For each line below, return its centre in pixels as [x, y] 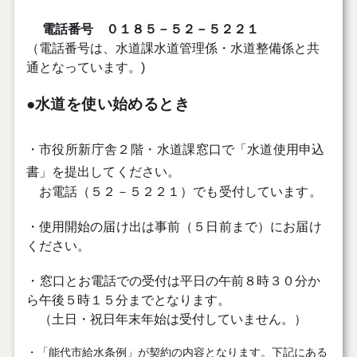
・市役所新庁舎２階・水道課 [111, 149]
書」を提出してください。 [103, 171]
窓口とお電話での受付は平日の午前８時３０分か [180, 280]
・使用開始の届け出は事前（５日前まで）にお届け [174, 226]
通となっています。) [85, 67]
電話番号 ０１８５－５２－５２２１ [150, 29]
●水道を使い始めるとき [108, 104]
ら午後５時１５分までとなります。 [128, 300]
